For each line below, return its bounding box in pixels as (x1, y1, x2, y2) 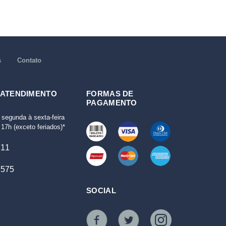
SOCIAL (86, 186, 116, 195)
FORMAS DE (86, 89, 134, 98)
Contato (17, 56, 41, 64)
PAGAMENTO (86, 98, 137, 107)
